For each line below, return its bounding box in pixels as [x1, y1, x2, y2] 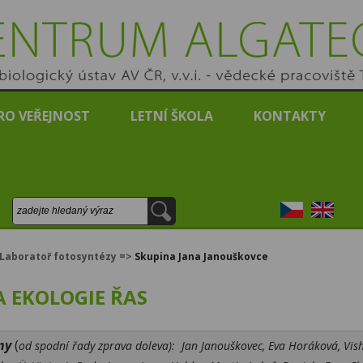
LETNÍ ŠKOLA [130, 107, 213, 125]
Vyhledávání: [13, 198, 88, 216]
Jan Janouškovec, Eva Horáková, [181, 338, 344, 353]
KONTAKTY [254, 107, 326, 125]
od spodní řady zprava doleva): [19, 338, 175, 353]
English [311, 202, 356, 220]
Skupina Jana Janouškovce [135, 250, 268, 263]
